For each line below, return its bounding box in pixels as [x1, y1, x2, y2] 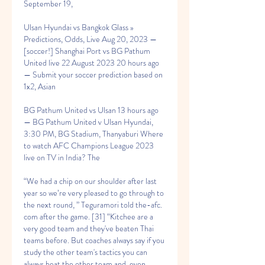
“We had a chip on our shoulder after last [24, 175, 157, 187]
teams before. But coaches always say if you [24, 234, 164, 246]
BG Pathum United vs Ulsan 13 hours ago [24, 104, 159, 116]
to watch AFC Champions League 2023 [24, 140, 154, 151]
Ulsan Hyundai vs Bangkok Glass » [24, 21, 134, 33]
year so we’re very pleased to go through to [24, 187, 164, 199]
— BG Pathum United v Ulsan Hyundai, [24, 116, 153, 128]
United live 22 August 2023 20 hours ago [24, 57, 159, 69]
